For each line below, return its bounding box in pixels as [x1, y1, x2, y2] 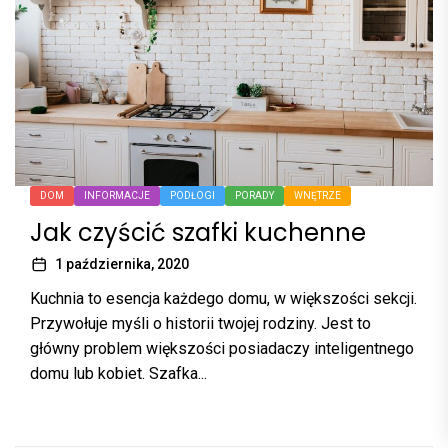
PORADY [235, 189, 274, 201]
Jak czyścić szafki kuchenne [30, 215, 366, 249]
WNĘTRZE [294, 189, 341, 201]
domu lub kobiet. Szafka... [30, 363, 207, 383]
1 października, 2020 [55, 255, 189, 272]
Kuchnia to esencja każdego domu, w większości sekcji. [30, 288, 417, 308]
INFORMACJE [84, 189, 150, 201]
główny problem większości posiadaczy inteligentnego [30, 338, 414, 358]
